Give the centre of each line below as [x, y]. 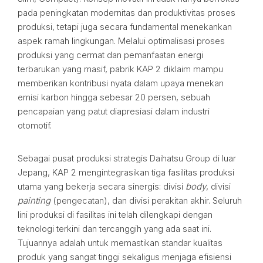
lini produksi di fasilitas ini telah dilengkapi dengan [115, 215]
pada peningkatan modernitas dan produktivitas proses [127, 13]
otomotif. [35, 125]
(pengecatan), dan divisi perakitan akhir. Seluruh [146, 200]
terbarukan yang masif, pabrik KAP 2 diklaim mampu [120, 69]
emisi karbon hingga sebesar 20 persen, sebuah [114, 97]
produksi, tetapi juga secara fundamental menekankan [125, 27]
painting [34, 200]
